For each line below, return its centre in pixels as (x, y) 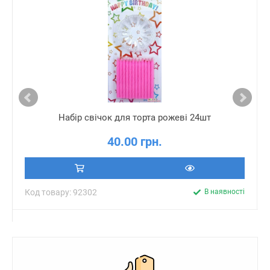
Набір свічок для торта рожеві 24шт (135, 118)
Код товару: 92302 (61, 192)
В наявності (224, 192)
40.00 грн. (135, 142)
